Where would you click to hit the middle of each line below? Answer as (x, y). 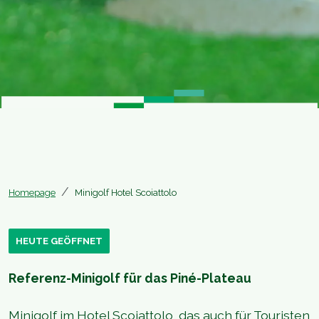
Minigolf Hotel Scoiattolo (126, 193)
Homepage (32, 193)
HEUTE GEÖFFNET (59, 241)
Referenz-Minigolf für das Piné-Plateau (130, 278)
